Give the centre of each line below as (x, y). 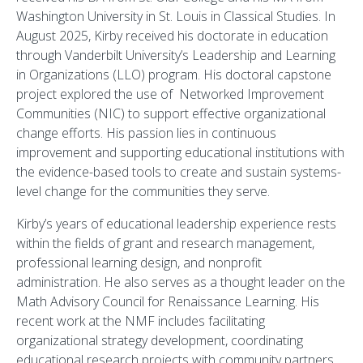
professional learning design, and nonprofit (139, 263)
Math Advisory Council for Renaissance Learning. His (168, 301)
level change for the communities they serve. (143, 191)
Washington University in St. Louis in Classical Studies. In (176, 16)
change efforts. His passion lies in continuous (146, 133)
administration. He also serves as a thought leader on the (181, 282)
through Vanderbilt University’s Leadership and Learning (176, 55)
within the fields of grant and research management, (165, 243)
